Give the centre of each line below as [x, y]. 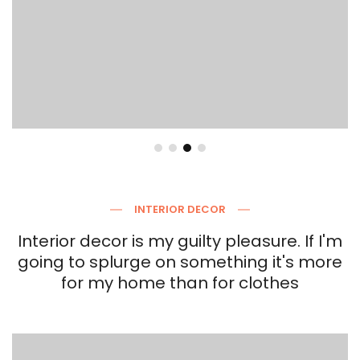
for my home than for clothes [180, 283]
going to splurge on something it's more [180, 262]
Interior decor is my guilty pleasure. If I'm [180, 241]
